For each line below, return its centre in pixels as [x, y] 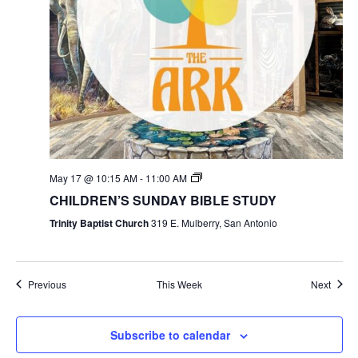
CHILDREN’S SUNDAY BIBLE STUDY [163, 200]
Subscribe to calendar [170, 334]
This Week [179, 284]
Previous [47, 284]
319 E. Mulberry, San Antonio [214, 222]
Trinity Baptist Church [100, 223]
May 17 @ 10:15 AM [93, 177]
